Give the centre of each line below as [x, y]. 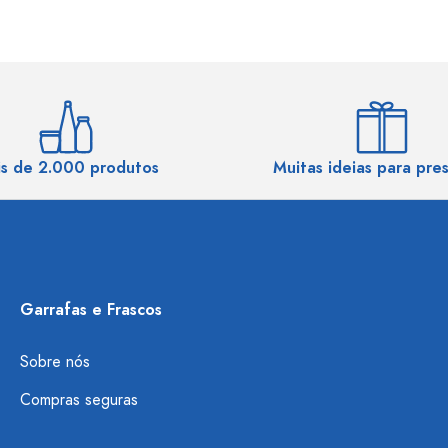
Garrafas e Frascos [91, 310]
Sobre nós [55, 362]
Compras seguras [79, 400]
